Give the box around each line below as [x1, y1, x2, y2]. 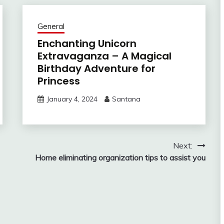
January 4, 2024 [46, 94, 97, 103]
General [37, 21, 64, 31]
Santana [111, 94, 140, 103]
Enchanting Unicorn [37, 36, 136, 50]
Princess [37, 73, 80, 88]
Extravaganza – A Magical [37, 48, 171, 63]
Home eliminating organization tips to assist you [34, 152, 205, 162]
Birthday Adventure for [37, 61, 155, 75]
